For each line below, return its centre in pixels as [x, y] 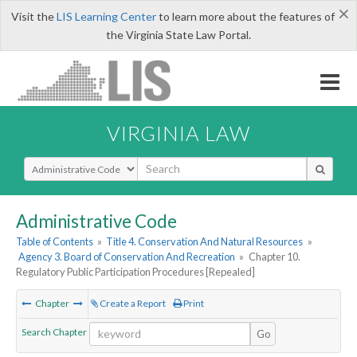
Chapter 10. [274, 257]
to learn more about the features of [245, 16]
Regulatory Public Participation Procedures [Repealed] [135, 272]
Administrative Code [96, 221]
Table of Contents [55, 242]
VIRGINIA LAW [178, 133]
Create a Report [132, 304]
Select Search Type [71, 163]
